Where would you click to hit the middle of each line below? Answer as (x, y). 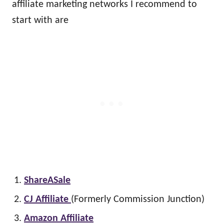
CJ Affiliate (47, 199)
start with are (40, 20)
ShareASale (47, 180)
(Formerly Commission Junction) (138, 199)
